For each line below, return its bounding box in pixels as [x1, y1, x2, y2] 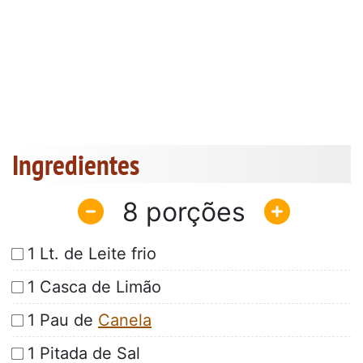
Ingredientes [12, 146, 139, 184]
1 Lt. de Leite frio [28, 244, 156, 264]
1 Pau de [28, 310, 98, 331]
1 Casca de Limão [28, 277, 161, 297]
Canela [98, 310, 152, 331]
